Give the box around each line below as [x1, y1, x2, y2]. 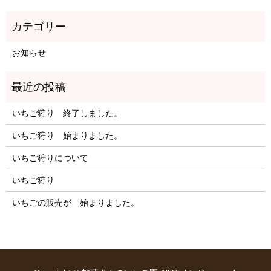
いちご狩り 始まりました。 [11, 131, 122, 141]
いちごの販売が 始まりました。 [11, 198, 139, 208]
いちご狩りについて [11, 153, 88, 163]
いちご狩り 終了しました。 [11, 108, 122, 119]
